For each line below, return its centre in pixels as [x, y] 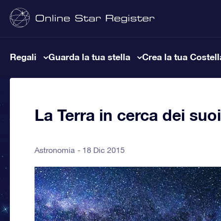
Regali [23, 57]
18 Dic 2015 [104, 150]
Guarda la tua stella [89, 57]
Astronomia [55, 150]
